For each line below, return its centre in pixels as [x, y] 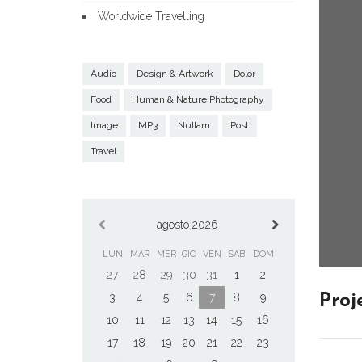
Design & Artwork [175, 74]
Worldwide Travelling [151, 16]
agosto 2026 [187, 225]
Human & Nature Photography [198, 99]
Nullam [194, 125]
